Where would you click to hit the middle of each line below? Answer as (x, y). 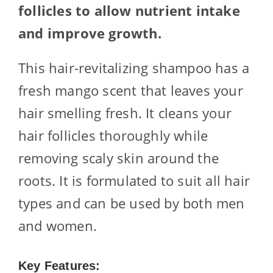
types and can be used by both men (132, 203)
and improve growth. (90, 33)
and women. (58, 225)
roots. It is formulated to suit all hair (134, 180)
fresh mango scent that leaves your (131, 90)
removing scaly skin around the (119, 158)
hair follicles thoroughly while (113, 135)
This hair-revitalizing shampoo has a (134, 67)
